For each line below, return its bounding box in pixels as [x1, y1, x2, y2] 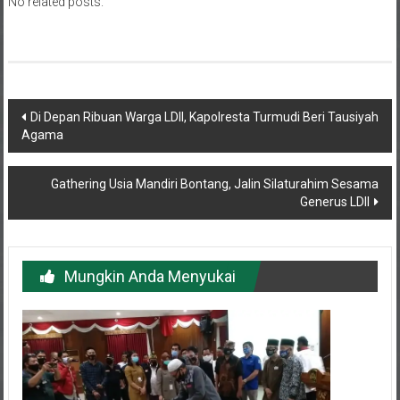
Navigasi [6, 98, 100, 129]
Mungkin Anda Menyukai [63, 266, 236, 286]
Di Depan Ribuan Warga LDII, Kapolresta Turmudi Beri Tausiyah [29, 109, 379, 124]
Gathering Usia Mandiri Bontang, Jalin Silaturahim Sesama [51, 176, 379, 191]
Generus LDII [300, 194, 371, 209]
